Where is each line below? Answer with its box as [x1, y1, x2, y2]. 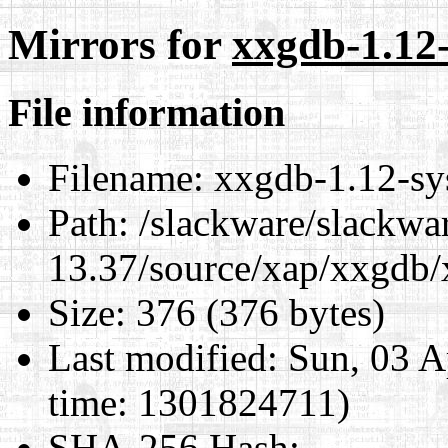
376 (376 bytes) [126, 290, 385, 334]
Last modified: [48, 335, 278, 379]
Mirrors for [8, 20, 232, 68]
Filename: [48, 155, 204, 199]
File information [8, 89, 285, 135]
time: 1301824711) [48, 380, 350, 424]
